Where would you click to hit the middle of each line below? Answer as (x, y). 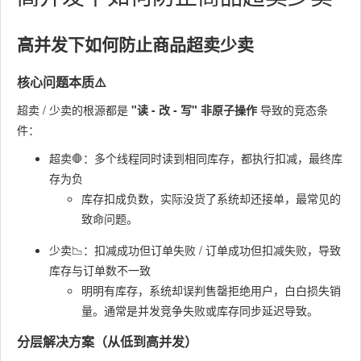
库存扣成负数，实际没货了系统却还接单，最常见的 (211, 198)
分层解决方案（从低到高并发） (107, 341)
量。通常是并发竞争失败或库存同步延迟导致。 (200, 310)
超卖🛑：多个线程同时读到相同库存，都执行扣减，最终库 (196, 158)
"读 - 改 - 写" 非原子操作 (194, 110)
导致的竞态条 (293, 110)
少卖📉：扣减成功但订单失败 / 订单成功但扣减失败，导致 (195, 250)
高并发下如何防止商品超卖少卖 (135, 44)
